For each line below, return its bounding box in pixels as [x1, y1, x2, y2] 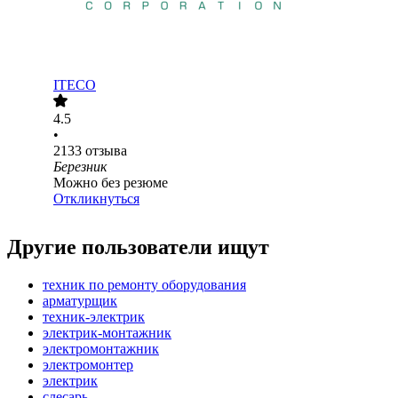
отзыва [85, 143, 127, 159]
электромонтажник [43, 341, 159, 357]
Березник [53, 159, 107, 175]
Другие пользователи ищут [7, 235, 269, 259]
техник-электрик [43, 309, 145, 325]
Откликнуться [53, 191, 139, 207]
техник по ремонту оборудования [43, 277, 246, 293]
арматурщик [43, 293, 117, 309]
